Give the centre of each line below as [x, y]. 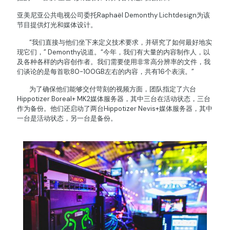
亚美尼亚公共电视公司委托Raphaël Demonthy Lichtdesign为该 [113, 15]
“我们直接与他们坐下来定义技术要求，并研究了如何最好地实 [114, 42]
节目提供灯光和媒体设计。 [57, 25]
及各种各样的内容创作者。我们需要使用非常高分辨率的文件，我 [114, 62]
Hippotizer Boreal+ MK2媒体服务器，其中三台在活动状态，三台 [114, 99]
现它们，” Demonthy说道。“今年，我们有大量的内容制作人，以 [113, 52]
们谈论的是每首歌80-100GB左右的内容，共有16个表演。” [106, 72]
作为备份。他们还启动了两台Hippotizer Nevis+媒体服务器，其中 [115, 109]
